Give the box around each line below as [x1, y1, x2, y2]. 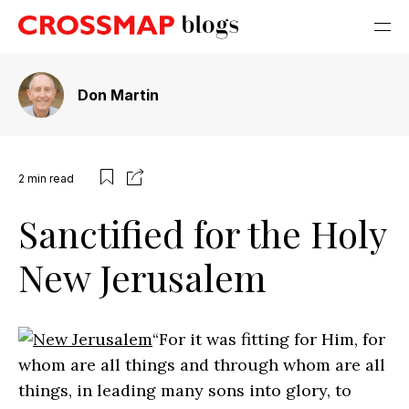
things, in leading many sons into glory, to [18, 380, 351, 401]
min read [27, 171, 74, 185]
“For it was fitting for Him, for [152, 329, 385, 350]
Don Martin [78, 86, 159, 104]
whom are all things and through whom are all [18, 354, 385, 375]
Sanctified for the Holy [18, 209, 386, 257]
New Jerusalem [18, 253, 267, 301]
